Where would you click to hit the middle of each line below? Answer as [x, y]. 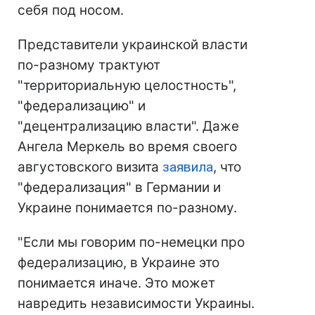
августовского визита [90, 167]
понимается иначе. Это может [116, 283]
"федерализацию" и [82, 106]
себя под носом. [71, 11]
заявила [188, 167]
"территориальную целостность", [127, 86]
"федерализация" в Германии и [119, 188]
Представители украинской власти [133, 45]
